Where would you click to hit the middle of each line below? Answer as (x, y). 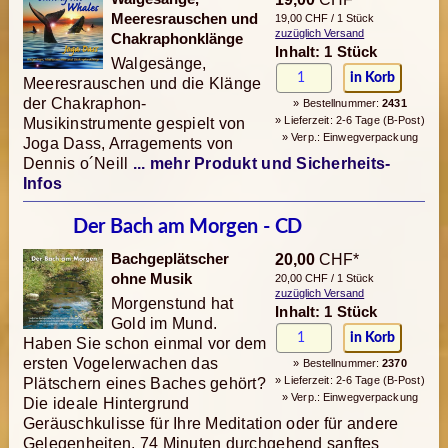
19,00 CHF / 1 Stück (325, 18)
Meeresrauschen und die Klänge (142, 84)
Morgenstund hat (172, 304)
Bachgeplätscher (169, 259)
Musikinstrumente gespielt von (134, 124)
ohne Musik (151, 279)
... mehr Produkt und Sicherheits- (261, 164)
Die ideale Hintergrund (106, 404)
